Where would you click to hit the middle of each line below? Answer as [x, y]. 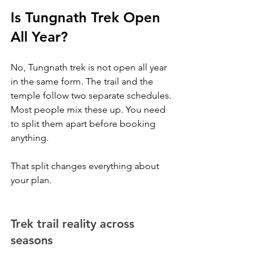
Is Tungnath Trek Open [87, 17]
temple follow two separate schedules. [92, 95]
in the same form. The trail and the [83, 81]
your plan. [31, 180]
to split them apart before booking [84, 124]
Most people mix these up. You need [89, 109]
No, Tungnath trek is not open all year [90, 67]
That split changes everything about [86, 166]
